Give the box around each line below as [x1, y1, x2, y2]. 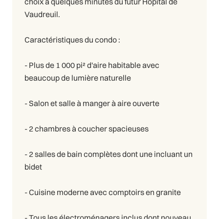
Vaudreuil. [24, 9, 60, 19]
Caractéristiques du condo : [24, 34, 120, 44]
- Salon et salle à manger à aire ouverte [24, 98, 159, 108]
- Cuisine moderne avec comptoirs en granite [24, 187, 181, 197]
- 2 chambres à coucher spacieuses [24, 123, 149, 133]
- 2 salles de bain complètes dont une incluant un [24, 149, 193, 159]
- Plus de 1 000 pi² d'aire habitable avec [24, 60, 159, 70]
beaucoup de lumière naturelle [24, 72, 131, 83]
